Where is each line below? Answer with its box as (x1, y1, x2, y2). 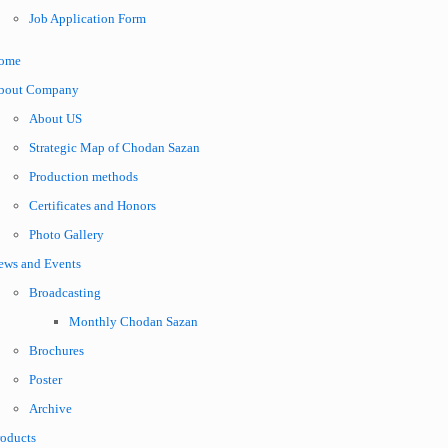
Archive (29, 401, 72, 416)
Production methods (29, 169, 138, 184)
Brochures (29, 343, 84, 358)
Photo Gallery (29, 227, 104, 242)
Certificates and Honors (29, 198, 156, 213)
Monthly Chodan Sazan (69, 314, 198, 329)
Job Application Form (29, 11, 146, 26)
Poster (29, 372, 62, 387)
